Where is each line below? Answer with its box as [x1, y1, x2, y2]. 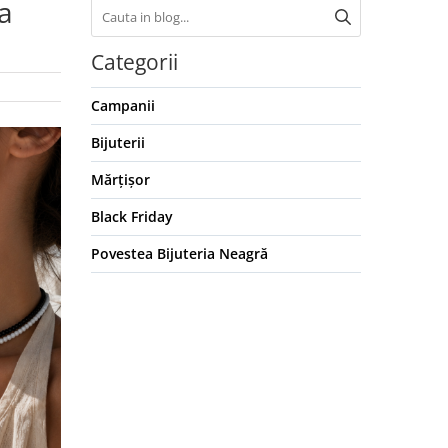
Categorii [91, 48, 178, 76]
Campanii [91, 96, 155, 115]
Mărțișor [91, 170, 150, 189]
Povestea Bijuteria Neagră [91, 244, 268, 263]
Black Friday [91, 207, 173, 226]
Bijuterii [91, 133, 145, 152]
